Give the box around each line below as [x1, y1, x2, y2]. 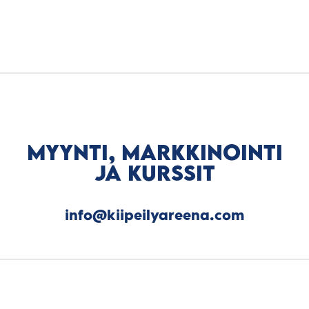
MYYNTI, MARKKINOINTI [26, 139, 283, 166]
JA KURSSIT [94, 160, 215, 186]
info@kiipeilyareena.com [65, 207, 244, 223]
